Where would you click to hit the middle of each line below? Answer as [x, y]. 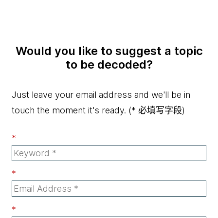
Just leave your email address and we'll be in [101, 95]
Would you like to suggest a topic [109, 51]
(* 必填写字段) [155, 110]
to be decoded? [109, 65]
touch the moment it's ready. [69, 110]
